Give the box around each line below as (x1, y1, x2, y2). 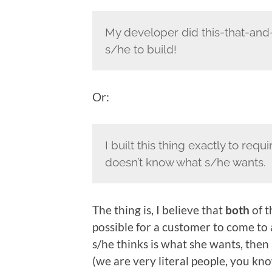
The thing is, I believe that (92, 202, 225, 217)
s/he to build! (104, 42, 177, 56)
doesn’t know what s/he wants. (104, 155, 266, 169)
